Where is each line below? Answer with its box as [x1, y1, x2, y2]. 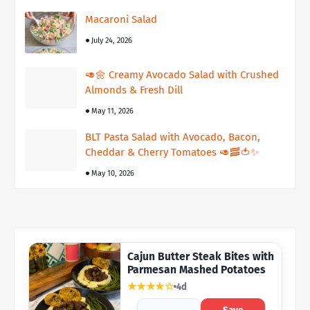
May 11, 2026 [91, 107, 134, 116]
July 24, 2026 [91, 36, 132, 46]
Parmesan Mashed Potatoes [127, 263, 266, 277]
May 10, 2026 [91, 169, 134, 179]
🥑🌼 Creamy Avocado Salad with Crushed [85, 69, 279, 82]
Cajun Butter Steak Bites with [127, 250, 274, 264]
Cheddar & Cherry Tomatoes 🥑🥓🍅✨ [85, 146, 259, 159]
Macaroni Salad [85, 13, 157, 26]
